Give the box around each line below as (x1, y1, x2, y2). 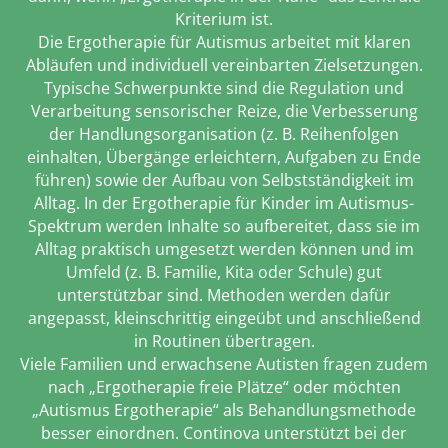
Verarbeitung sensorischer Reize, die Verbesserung (30, 99, 418, 122)
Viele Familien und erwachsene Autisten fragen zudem (20, 352, 428, 375)
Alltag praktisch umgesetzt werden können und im (34, 237, 414, 260)
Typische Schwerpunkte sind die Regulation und (44, 76, 404, 99)
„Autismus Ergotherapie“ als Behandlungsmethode (32, 398, 416, 421)
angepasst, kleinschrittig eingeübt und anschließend (27, 306, 421, 329)
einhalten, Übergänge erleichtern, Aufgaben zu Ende (27, 145, 421, 168)
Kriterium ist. (175, 7, 273, 30)
